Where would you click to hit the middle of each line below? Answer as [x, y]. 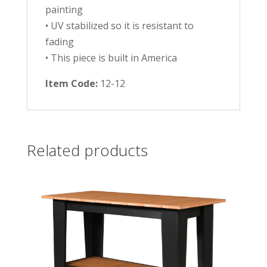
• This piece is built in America [111, 58]
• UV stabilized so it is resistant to [119, 25]
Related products [87, 150]
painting [64, 9]
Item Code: [72, 83]
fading [59, 41]
